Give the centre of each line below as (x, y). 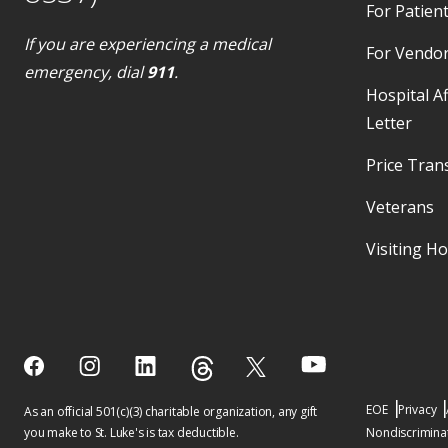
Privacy (417, 409)
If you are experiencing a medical (147, 44)
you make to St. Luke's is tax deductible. (131, 432)
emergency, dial (85, 72)
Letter (389, 123)
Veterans (400, 207)
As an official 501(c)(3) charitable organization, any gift (171, 411)
